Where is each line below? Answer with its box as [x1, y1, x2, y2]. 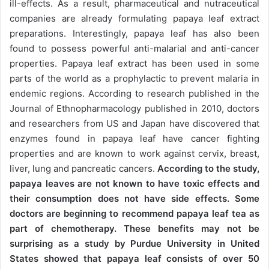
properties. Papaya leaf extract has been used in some [10, 57, 259, 69]
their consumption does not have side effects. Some [10, 192, 259, 204]
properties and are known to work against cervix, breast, [10, 147, 259, 159]
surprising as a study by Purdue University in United [10, 237, 259, 249]
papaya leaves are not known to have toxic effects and [10, 177, 259, 189]
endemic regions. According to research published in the [10, 87, 259, 99]
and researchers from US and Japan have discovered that [10, 117, 259, 129]
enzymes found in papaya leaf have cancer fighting [10, 132, 259, 144]
